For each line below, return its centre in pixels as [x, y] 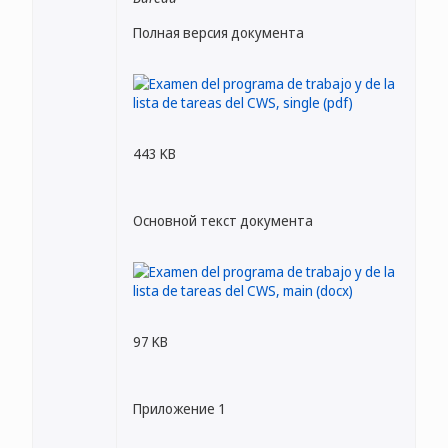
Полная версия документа [218, 32]
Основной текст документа [223, 220]
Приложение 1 [179, 408]
